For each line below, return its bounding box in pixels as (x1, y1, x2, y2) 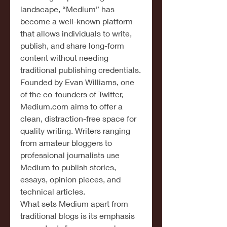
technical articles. (20, 186, 85, 196)
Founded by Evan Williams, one (20, 77, 134, 87)
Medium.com (20, 101, 68, 111)
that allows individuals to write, (20, 28, 132, 38)
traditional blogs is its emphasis (20, 211, 135, 220)
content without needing (20, 53, 108, 62)
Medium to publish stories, (20, 162, 116, 172)
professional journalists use (20, 150, 120, 160)
